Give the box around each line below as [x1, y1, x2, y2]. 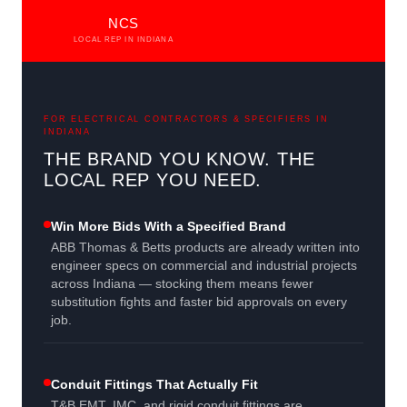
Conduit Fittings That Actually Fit [51, 377, 258, 392]
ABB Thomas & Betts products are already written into [51, 241, 360, 255]
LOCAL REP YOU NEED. [44, 170, 263, 191]
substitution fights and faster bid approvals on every [51, 295, 347, 310]
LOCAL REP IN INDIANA [74, 35, 174, 45]
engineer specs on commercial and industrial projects [51, 259, 357, 273]
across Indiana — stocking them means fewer [51, 277, 313, 292]
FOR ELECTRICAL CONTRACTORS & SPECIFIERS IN [44, 114, 329, 124]
